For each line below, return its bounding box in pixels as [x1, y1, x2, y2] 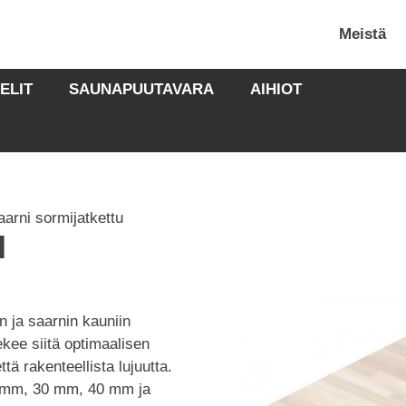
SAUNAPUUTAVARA [69, 81, 215, 98]
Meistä [339, 25, 387, 43]
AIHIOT [250, 81, 303, 98]
